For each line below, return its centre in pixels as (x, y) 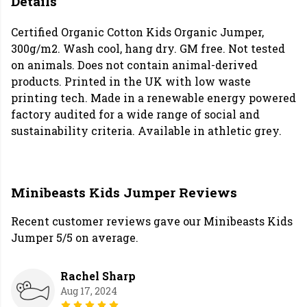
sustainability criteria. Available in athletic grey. (146, 131)
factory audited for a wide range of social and (135, 114)
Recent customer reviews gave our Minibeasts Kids (152, 221)
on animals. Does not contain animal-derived (134, 65)
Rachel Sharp (98, 276)
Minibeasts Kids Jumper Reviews (124, 193)
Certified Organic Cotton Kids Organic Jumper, (137, 32)
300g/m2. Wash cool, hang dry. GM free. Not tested (148, 49)
